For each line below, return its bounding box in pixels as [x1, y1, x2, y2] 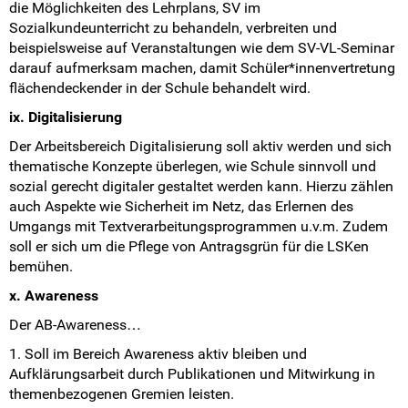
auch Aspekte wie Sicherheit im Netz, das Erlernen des [9, 198, 353, 216]
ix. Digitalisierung [9, 108, 122, 127]
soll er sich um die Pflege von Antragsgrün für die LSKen [9, 238, 369, 256]
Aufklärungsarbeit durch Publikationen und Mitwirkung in [9, 365, 375, 383]
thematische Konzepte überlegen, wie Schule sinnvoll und [9, 158, 376, 176]
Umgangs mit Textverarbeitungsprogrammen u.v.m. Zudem [9, 218, 388, 236]
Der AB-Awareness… [9, 316, 141, 334]
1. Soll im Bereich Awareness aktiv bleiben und [9, 345, 307, 363]
